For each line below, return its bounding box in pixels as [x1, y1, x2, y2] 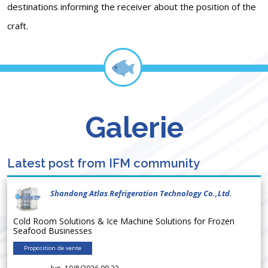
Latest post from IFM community [7, 156, 200, 170]
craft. [7, 19, 28, 32]
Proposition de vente [24, 243, 81, 252]
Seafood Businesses [13, 224, 97, 236]
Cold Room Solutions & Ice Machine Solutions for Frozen [13, 215, 234, 227]
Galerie [84, 110, 184, 144]
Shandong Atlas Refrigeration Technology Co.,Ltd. [50, 187, 232, 199]
